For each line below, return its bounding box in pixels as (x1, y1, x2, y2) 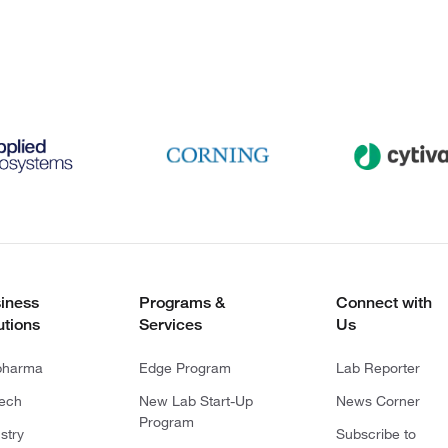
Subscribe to (335, 425, 416, 443)
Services (138, 315, 202, 334)
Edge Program (138, 359, 231, 377)
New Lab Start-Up (138, 392, 253, 410)
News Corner (335, 392, 420, 410)
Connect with (335, 293, 432, 312)
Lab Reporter (335, 359, 420, 377)
